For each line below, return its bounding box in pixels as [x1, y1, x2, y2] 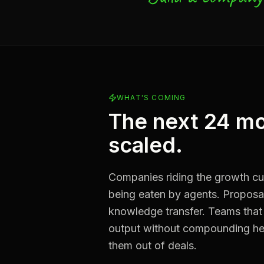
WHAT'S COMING [117, 93, 186, 102]
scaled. [108, 132, 183, 158]
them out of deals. [108, 239, 197, 252]
